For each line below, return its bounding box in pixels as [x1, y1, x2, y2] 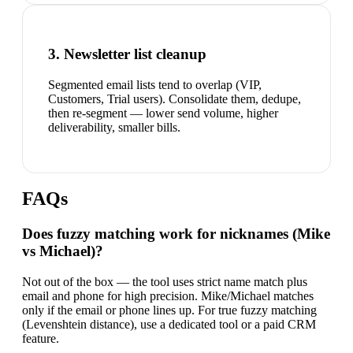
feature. [22, 332, 59, 346]
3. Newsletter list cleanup [48, 45, 206, 62]
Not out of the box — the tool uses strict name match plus [22, 275, 307, 289]
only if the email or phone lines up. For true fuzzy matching [22, 303, 317, 318]
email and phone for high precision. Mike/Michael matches [22, 289, 314, 303]
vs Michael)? [22, 243, 103, 260]
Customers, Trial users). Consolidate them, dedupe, [48, 91, 301, 106]
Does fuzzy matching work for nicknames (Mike [22, 225, 330, 243]
